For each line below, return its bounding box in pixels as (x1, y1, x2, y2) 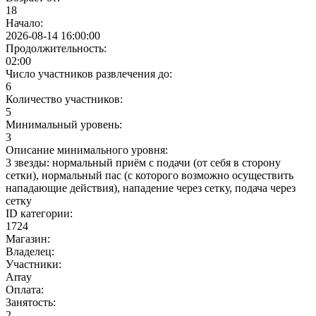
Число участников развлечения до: (6, 68, 172, 80)
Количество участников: (6, 93, 123, 106)
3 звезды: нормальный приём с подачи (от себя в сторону (6, 157, 281, 169)
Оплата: (6, 284, 44, 296)
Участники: (6, 258, 61, 271)
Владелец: (6, 245, 54, 258)
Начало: (6, 17, 43, 30)
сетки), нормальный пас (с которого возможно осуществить (6, 169, 293, 182)
